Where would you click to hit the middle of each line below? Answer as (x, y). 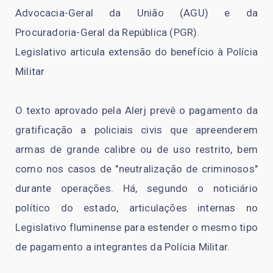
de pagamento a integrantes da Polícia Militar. (123, 246)
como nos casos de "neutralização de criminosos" (136, 168)
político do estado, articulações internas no (136, 207)
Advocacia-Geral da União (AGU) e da (136, 12)
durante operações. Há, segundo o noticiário (136, 188)
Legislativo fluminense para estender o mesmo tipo (136, 227)
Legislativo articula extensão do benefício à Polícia (136, 51)
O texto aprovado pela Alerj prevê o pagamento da (136, 110)
